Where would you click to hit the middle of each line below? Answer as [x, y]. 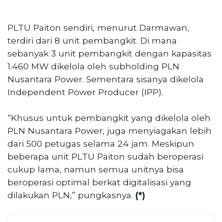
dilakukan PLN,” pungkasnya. [71, 195]
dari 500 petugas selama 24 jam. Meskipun [101, 143]
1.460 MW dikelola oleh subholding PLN [93, 66]
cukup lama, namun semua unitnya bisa [96, 169]
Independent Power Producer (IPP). [85, 92]
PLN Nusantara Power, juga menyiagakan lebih [110, 130]
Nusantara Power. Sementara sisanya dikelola [106, 79]
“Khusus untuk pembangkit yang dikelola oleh [109, 117]
